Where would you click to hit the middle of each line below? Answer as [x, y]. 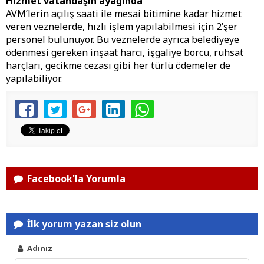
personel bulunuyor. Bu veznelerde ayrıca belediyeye [123, 40]
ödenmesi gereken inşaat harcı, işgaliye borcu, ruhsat [125, 53]
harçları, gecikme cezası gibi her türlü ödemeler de [118, 66]
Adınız [39, 248]
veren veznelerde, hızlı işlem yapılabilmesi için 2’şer [122, 27]
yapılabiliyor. [34, 79]
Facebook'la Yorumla [75, 179]
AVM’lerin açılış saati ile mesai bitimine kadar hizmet [124, 14]
